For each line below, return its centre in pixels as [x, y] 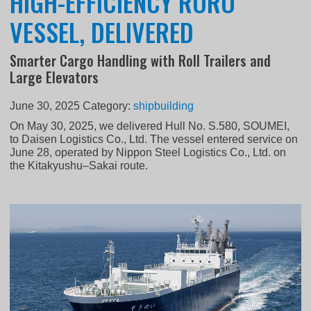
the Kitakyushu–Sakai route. [79, 166]
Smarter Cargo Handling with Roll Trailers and [141, 61]
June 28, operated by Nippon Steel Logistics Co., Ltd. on [148, 153]
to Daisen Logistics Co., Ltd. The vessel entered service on [154, 140]
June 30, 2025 [45, 106]
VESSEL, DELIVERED [102, 32]
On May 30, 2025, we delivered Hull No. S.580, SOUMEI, [150, 126]
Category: [108, 106]
